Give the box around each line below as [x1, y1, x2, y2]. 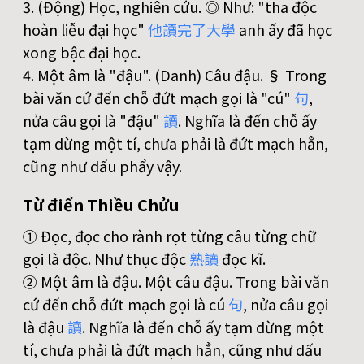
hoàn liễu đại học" [23, 19, 148, 41]
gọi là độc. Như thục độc [23, 248, 189, 270]
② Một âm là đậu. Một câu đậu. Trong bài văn [23, 271, 329, 292]
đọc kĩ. [219, 248, 266, 270]
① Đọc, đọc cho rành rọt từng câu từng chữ [23, 225, 316, 247]
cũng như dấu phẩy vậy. [23, 155, 182, 177]
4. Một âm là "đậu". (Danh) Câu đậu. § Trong [23, 64, 327, 86]
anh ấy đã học [236, 19, 332, 41]
